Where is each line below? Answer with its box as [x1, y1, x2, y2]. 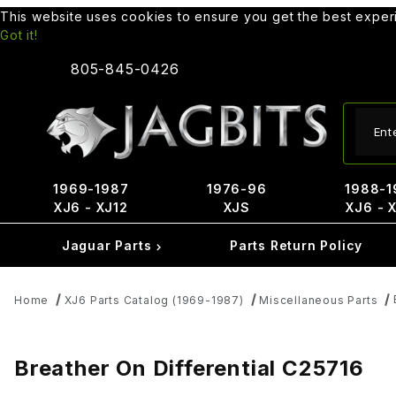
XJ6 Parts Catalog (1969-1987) [64, 293, 244, 307]
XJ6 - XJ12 [53, 200, 128, 215]
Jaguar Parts [61, 238, 156, 253]
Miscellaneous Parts [259, 293, 378, 307]
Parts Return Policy [229, 238, 363, 253]
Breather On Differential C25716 [14, 354, 364, 381]
